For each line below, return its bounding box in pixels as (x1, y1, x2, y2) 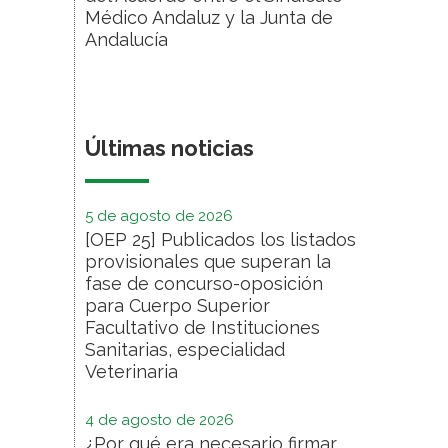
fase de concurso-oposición (85, 272, 323, 294)
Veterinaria (85, 360, 178, 382)
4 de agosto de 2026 (85, 410, 234, 429)
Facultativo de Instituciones (85, 316, 320, 338)
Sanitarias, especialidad (85, 338, 285, 360)
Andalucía (85, 28, 168, 50)
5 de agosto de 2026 (85, 206, 233, 225)
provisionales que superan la (85, 250, 331, 272)
